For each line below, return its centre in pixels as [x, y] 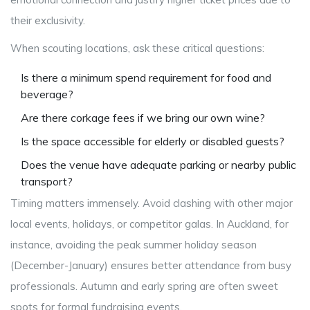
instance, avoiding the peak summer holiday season [134, 245]
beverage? [47, 94]
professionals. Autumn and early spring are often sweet [144, 286]
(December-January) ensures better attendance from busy [151, 266]
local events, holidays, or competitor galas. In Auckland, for [149, 224]
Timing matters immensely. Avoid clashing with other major [152, 203]
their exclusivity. [48, 21]
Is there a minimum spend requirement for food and [146, 78]
